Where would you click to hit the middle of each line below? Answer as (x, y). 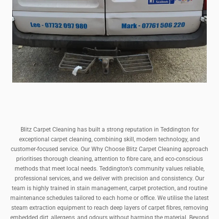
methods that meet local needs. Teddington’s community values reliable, (109, 169)
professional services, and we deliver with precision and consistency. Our (109, 179)
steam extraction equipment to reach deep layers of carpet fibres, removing (109, 208)
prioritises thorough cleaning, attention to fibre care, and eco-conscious (109, 159)
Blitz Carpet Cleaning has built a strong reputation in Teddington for (109, 130)
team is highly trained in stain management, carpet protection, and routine (109, 188)
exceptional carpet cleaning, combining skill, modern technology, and (109, 140)
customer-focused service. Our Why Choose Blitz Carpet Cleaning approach (109, 149)
